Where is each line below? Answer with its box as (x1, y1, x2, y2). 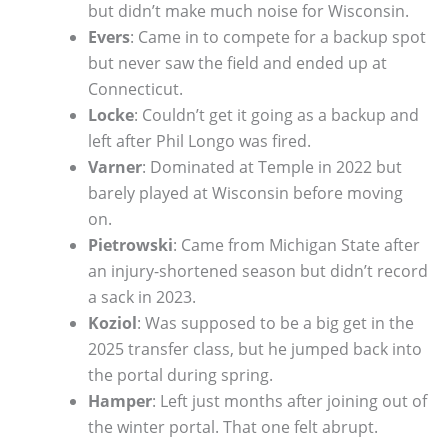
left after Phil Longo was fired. (88, 130, 311, 153)
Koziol (88, 312, 137, 335)
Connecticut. (88, 78, 183, 101)
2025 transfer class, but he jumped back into (88, 338, 422, 361)
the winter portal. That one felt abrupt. (88, 416, 378, 439)
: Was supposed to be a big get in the (137, 312, 414, 335)
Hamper (88, 390, 152, 413)
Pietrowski (88, 234, 173, 257)
